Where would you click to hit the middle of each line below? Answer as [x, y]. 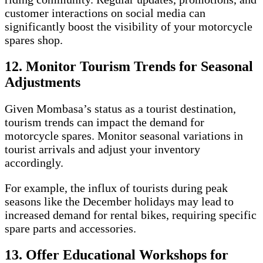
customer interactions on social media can [105, 13]
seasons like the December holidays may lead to [119, 201]
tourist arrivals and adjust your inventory [102, 149]
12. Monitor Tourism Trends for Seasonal [129, 66]
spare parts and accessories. [70, 228]
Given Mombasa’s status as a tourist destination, [120, 108]
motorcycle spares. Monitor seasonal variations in [124, 135]
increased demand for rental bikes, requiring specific [131, 215]
